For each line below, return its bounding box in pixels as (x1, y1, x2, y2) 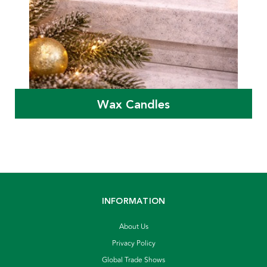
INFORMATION (101, 195, 166, 209)
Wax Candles (97, 95, 170, 114)
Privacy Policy (111, 238, 156, 250)
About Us (119, 221, 148, 233)
